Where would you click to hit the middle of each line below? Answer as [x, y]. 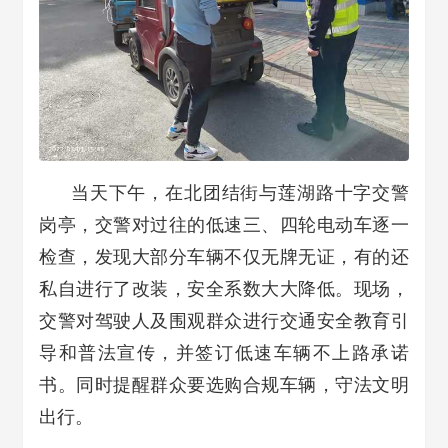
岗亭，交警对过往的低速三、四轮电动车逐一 [224, 225]
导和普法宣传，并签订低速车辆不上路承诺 [224, 353]
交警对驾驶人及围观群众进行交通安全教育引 [224, 321]
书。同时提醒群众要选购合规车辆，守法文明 [224, 385]
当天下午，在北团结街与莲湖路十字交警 [240, 193]
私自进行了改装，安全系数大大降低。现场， [224, 289]
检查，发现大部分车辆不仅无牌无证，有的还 [224, 257]
